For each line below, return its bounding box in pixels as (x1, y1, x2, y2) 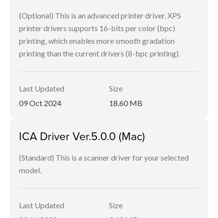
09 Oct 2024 (19, 98, 61, 108)
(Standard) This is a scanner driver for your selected (19, 153, 189, 162)
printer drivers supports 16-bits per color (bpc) (19, 23, 175, 33)
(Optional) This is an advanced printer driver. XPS (19, 11, 181, 20)
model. (19, 165, 41, 175)
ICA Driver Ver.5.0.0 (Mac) (19, 128, 145, 144)
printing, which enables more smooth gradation (19, 36, 175, 45)
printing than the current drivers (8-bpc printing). (19, 49, 180, 58)
